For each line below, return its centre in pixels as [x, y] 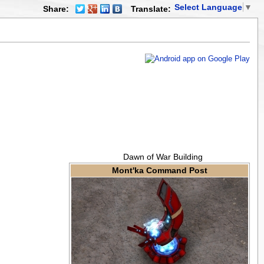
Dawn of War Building [163, 157]
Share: [56, 9]
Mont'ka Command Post [159, 170]
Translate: [151, 9]
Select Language [208, 7]
